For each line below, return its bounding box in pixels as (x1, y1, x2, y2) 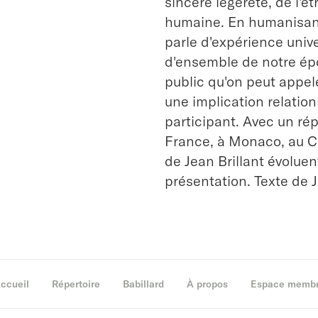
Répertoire (51, 277, 100, 290)
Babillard (122, 277, 164, 290)
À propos (186, 277, 228, 290)
